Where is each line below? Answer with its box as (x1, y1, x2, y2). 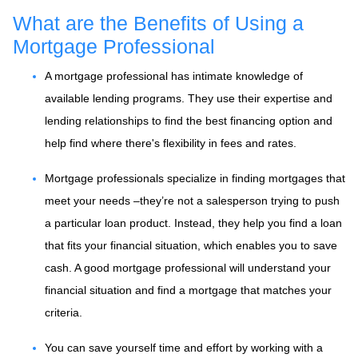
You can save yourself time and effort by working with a (45, 340, 323, 354)
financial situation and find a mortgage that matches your (45, 283, 332, 296)
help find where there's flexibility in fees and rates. (45, 136, 296, 149)
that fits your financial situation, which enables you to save (45, 238, 337, 252)
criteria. (45, 305, 82, 319)
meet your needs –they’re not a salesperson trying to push (45, 193, 340, 207)
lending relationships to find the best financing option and (45, 113, 332, 127)
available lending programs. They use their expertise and (45, 91, 332, 105)
